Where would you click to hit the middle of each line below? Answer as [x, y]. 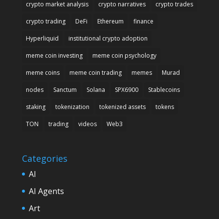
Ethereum [110, 22]
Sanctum [65, 90]
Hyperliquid [42, 39]
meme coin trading [95, 73]
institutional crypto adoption [108, 39]
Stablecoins [164, 90]
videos [87, 124]
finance [143, 22]
